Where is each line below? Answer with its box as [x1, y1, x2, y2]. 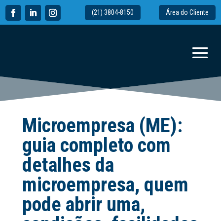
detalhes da [22, 153, 114, 177]
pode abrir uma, [22, 193, 145, 216]
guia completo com [22, 134, 171, 157]
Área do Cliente [165, 8, 209, 17]
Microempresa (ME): [22, 114, 183, 137]
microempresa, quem [22, 173, 188, 196]
